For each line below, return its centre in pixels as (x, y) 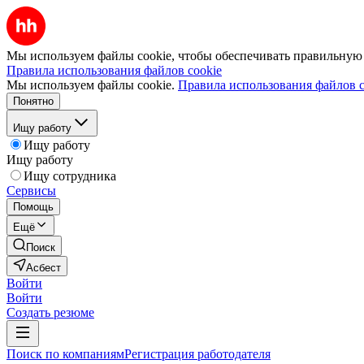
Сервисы (31, 191)
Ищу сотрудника (70, 176)
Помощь (33, 207)
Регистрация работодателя (197, 354)
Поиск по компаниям (65, 354)
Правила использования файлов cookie (114, 70)
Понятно (33, 101)
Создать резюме (50, 312)
